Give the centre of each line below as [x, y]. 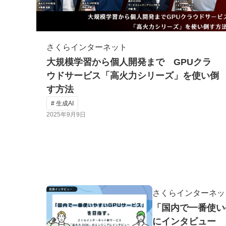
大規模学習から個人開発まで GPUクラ [129, 62]
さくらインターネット [87, 47]
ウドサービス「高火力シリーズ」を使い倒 [133, 75]
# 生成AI [62, 103]
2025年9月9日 [66, 114]
